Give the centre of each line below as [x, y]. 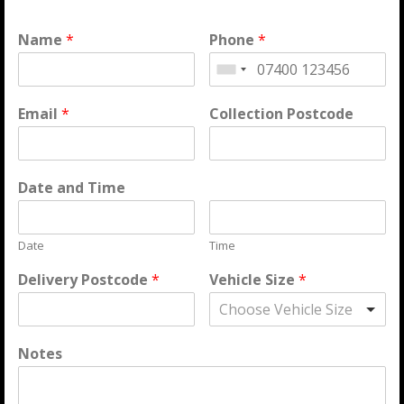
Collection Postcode [282, 114]
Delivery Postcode [85, 280]
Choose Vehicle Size [286, 309]
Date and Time [72, 188]
